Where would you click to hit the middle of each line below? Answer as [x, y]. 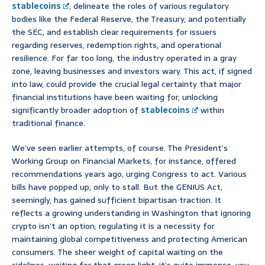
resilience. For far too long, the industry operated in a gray [124, 58]
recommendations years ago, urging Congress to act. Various [129, 174]
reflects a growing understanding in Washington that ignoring [131, 213]
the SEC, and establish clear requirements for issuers [114, 32]
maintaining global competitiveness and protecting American [130, 239]
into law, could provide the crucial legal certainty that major [127, 84]
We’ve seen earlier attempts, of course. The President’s [120, 148]
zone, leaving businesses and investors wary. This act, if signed [132, 71]
